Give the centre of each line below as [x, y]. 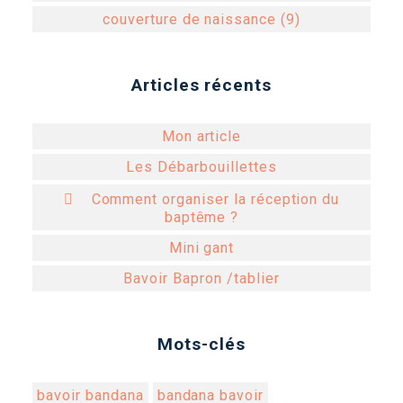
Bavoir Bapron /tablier [201, 278]
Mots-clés [201, 344]
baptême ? [201, 217]
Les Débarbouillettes [201, 166]
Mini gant [201, 247]
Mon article [201, 136]
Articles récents [201, 85]
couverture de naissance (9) [201, 19]
